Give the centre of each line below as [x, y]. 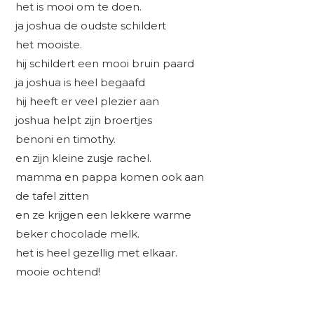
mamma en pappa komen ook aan [110, 177]
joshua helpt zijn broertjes [84, 121]
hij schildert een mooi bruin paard [105, 64]
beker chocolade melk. [78, 234]
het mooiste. [49, 45]
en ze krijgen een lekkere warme [104, 215]
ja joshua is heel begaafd [81, 83]
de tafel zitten [53, 196]
